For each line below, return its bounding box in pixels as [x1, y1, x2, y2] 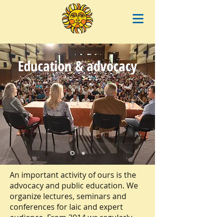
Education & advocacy [17, 56, 137, 75]
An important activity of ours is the [10, 170, 136, 180]
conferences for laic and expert [10, 201, 123, 212]
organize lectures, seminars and [10, 191, 126, 201]
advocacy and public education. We [10, 180, 138, 191]
